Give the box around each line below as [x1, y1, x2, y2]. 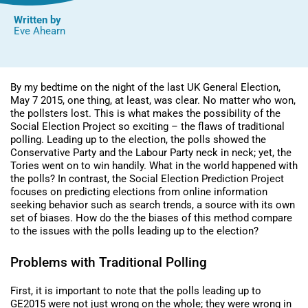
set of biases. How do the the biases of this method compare [10, 212, 292, 225]
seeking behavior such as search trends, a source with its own [10, 199, 295, 212]
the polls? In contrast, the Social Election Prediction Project [10, 173, 284, 186]
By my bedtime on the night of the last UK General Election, [10, 81, 280, 94]
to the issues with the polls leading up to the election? [10, 225, 258, 238]
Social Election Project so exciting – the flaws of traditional [10, 120, 285, 133]
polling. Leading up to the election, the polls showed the [10, 133, 266, 146]
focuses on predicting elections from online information [10, 186, 267, 199]
